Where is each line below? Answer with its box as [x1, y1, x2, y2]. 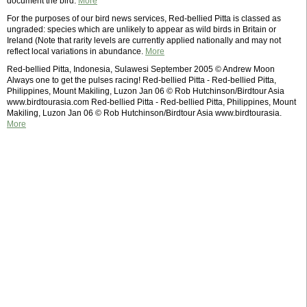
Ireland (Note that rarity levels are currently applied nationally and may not [7, 36, 281, 45]
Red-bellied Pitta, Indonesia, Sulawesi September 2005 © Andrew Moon [7, 64, 275, 74]
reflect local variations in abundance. [7, 47, 145, 56]
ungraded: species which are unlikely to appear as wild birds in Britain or [7, 25, 276, 34]
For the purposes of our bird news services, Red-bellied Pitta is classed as [7, 14, 281, 23]
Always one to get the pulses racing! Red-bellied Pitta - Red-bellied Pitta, [7, 75, 276, 85]
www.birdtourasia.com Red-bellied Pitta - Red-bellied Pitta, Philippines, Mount [7, 97, 296, 107]
